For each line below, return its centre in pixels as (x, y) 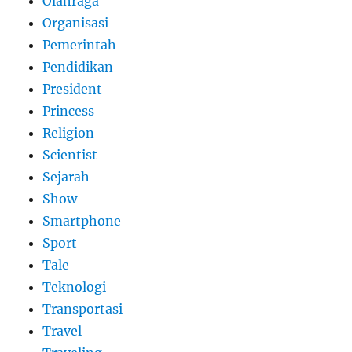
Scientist (70, 154)
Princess (69, 110)
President (73, 88)
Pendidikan (78, 66)
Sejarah (66, 176)
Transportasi (83, 308)
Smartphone (82, 220)
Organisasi (76, 22)
